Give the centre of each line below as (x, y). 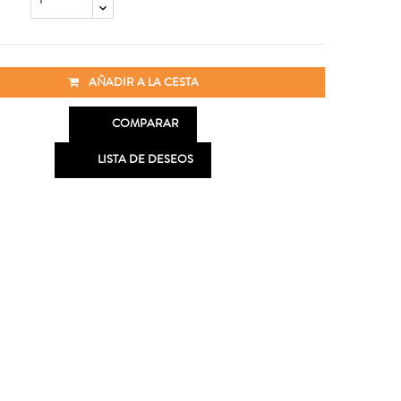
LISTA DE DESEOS (145, 159)
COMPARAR (145, 123)
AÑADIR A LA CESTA (143, 83)
